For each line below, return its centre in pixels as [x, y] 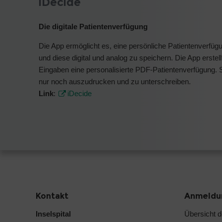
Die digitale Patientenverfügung [93, 27]
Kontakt [52, 196]
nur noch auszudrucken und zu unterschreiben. [116, 82]
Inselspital [53, 214]
